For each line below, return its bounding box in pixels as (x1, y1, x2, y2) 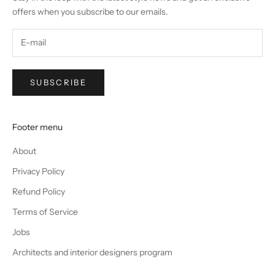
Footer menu (12, 122, 63, 133)
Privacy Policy (12, 166, 64, 177)
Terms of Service (12, 206, 78, 218)
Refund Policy (12, 186, 65, 198)
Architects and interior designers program (12, 247, 172, 258)
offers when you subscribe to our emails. (12, 6, 168, 17)
